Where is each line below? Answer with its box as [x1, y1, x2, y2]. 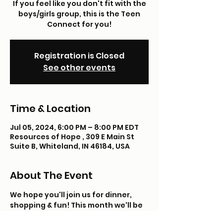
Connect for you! [47, 19, 111, 29]
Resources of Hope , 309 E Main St [10, 132, 134, 142]
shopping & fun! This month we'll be [10, 200, 144, 210]
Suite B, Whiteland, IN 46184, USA [10, 141, 130, 151]
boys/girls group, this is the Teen [18, 9, 140, 19]
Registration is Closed [34, 50, 124, 61]
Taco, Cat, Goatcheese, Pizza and [10, 211, 138, 221]
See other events [43, 62, 115, 73]
